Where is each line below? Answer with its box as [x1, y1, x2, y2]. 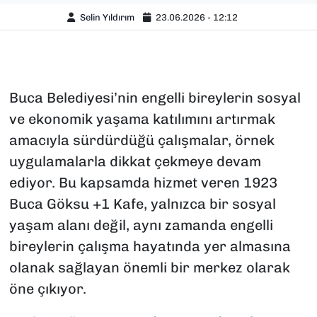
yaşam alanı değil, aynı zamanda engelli [8, 217, 273, 234]
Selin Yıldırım [80, 11, 135, 23]
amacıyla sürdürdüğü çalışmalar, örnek [8, 132, 275, 149]
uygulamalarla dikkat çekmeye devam [8, 153, 261, 171]
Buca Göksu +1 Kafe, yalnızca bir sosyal [8, 195, 276, 213]
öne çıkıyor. [8, 280, 86, 298]
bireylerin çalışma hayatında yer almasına [8, 238, 291, 255]
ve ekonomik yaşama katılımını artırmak [8, 110, 275, 128]
